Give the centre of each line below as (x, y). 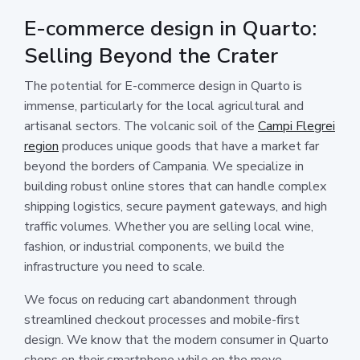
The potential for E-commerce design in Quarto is (163, 86)
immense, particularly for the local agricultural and (164, 106)
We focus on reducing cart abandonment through (160, 299)
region (41, 146)
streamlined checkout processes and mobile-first (162, 319)
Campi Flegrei (297, 126)
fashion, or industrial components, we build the (154, 246)
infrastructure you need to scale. (115, 266)
